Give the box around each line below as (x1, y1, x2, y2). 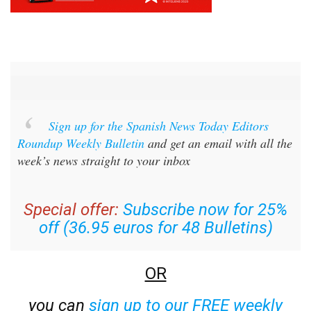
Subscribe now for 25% (123, 199, 287, 219)
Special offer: (24, 199, 119, 219)
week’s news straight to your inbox (17, 151, 190, 169)
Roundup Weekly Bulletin (17, 134, 144, 151)
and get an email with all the (144, 134, 292, 151)
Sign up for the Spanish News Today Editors (48, 117, 269, 134)
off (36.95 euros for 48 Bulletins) (38, 217, 273, 237)
